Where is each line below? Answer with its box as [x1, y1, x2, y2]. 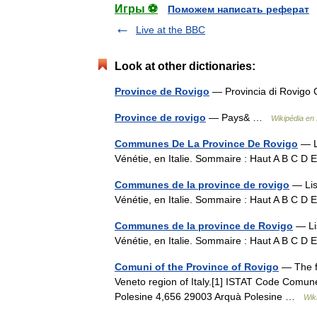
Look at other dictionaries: [115, 60, 255, 72]
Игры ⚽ [115, 3, 158, 15]
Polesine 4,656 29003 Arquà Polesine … [115, 291, 304, 302]
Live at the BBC [136, 24, 205, 35]
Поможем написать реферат [168, 4, 309, 15]
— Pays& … [206, 112, 271, 123]
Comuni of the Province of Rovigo [115, 261, 279, 272]
